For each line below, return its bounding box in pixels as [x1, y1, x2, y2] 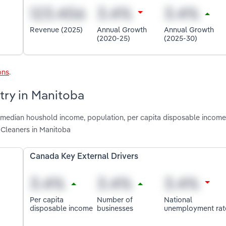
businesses [97, 203, 134, 213]
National [163, 194, 192, 204]
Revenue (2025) [30, 25, 83, 35]
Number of [97, 194, 133, 204]
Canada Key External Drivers [30, 153, 139, 161]
